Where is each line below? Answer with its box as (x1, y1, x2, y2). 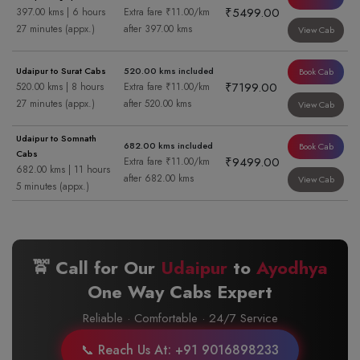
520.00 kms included (124, 64, 214, 77)
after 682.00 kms (124, 171, 194, 186)
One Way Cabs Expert (88, 279, 272, 305)
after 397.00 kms (124, 22, 192, 36)
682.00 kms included (124, 139, 213, 152)
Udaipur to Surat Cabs (16, 64, 106, 77)
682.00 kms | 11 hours (16, 162, 110, 177)
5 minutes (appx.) (16, 179, 89, 194)
